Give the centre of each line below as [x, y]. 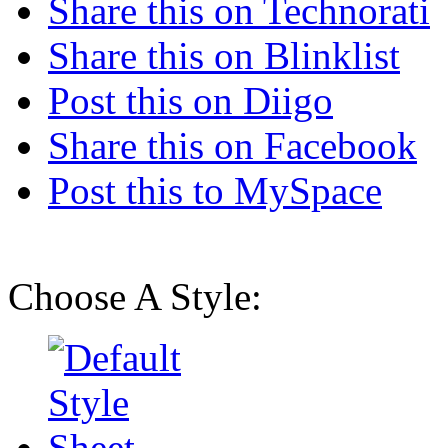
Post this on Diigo [190, 100]
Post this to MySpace [215, 190]
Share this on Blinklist [224, 55]
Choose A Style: [135, 296]
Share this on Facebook [232, 145]
